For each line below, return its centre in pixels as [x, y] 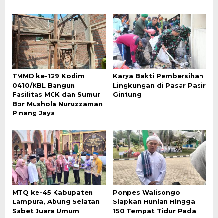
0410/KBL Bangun [44, 85]
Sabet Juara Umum [46, 210]
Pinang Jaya [34, 113]
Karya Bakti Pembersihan [158, 76]
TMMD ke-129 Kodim [48, 76]
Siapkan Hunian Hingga [154, 201]
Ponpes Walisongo [146, 192]
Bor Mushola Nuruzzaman [57, 103]
